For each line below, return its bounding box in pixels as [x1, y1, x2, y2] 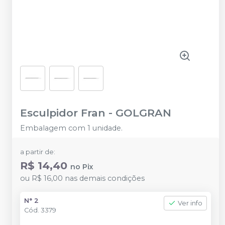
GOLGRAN [116, 106, 171, 119]
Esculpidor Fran [20, 106, 105, 119]
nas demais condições [63, 174, 145, 183]
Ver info [178, 199, 202, 207]
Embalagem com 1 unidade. [20, 124, 123, 133]
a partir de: [20, 148, 55, 156]
